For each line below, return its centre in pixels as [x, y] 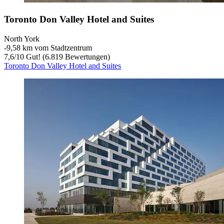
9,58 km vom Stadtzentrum [49, 47]
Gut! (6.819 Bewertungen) [67, 56]
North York [22, 38]
